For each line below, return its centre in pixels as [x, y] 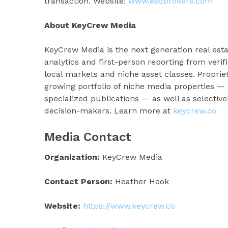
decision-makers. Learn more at [109, 110]
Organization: [72, 157]
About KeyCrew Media [90, 25]
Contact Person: [78, 181]
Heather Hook [141, 181]
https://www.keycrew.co [129, 206]
